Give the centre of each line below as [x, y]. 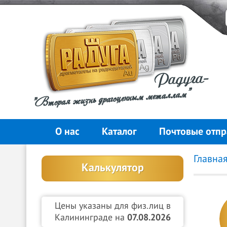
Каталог [119, 132]
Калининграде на [91, 218]
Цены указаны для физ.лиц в [112, 206]
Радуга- [182, 79]
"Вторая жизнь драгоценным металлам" [110, 97]
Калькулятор [112, 168]
